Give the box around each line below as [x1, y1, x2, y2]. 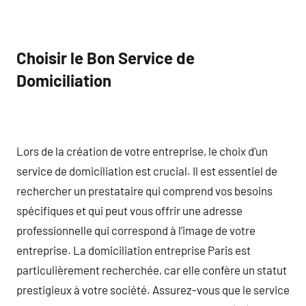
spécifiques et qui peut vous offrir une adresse [16, 203, 242, 217]
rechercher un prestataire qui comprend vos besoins [16, 183, 273, 197]
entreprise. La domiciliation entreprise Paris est [16, 242, 251, 257]
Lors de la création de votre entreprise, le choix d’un [16, 143, 268, 158]
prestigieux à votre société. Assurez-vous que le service [16, 282, 290, 296]
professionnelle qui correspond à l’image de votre [16, 223, 255, 237]
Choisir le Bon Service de [16, 48, 195, 68]
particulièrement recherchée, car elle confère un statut [16, 262, 287, 277]
